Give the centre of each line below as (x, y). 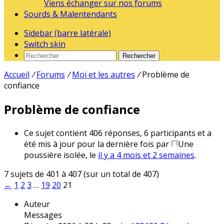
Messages (43, 215)
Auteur (37, 204)
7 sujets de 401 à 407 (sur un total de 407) (81, 174)
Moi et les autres (103, 74)
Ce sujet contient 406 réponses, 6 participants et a (118, 133)
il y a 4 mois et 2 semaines (146, 155)
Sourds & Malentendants (70, 14)
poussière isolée (55, 155)
